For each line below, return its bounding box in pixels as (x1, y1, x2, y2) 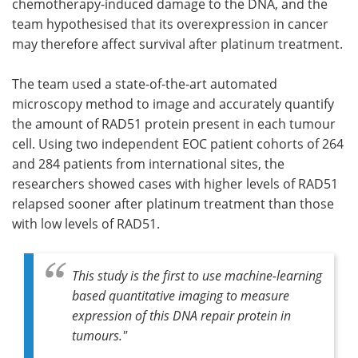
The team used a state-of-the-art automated (12, 74, 277, 92)
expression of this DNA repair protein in (72, 306, 291, 324)
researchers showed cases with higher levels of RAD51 (12, 174, 338, 192)
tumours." (72, 326, 127, 344)
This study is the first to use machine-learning (72, 266, 322, 284)
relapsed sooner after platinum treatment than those (12, 194, 334, 212)
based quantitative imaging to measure (72, 286, 289, 304)
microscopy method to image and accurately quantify (12, 94, 334, 112)
